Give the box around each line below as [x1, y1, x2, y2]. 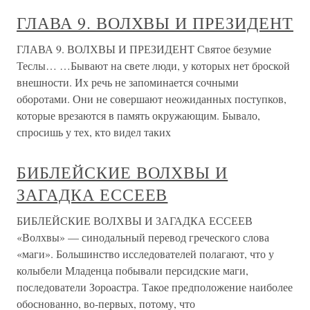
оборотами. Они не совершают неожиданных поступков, [17, 91, 286, 107]
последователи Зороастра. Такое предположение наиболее [17, 280, 293, 295]
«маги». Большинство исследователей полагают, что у [17, 246, 274, 262]
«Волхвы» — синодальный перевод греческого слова [17, 230, 269, 245]
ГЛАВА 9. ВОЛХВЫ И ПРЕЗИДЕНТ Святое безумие [17, 42, 271, 57]
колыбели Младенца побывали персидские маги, [17, 263, 248, 278]
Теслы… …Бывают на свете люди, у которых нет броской [17, 58, 290, 73]
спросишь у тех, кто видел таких [17, 125, 171, 140]
